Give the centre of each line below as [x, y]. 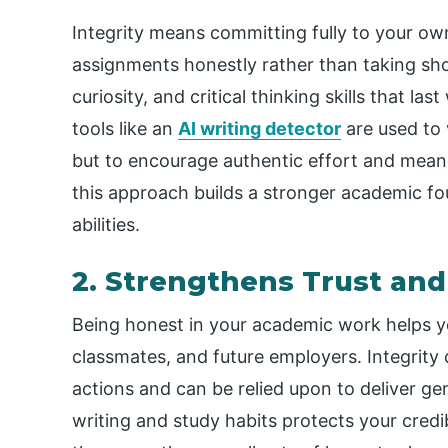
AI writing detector [259, 129]
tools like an [125, 129]
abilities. [106, 225]
